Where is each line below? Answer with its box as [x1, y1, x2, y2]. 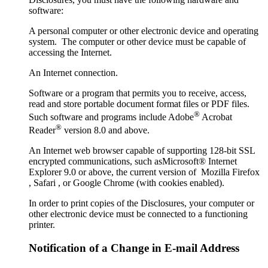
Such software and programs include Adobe [29, 111, 194, 122]
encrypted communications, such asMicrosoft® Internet [29, 156, 237, 167]
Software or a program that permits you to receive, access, [29, 87, 246, 98]
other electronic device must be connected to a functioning [29, 209, 248, 220]
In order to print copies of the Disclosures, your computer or [29, 198, 254, 209]
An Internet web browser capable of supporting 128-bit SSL [29, 145, 255, 156]
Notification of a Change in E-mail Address [29, 241, 239, 254]
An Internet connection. [29, 67, 118, 78]
